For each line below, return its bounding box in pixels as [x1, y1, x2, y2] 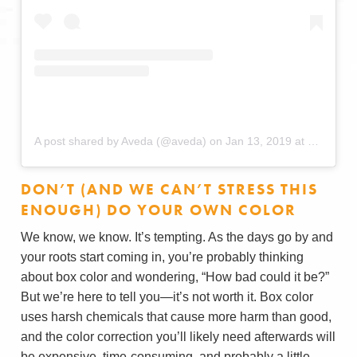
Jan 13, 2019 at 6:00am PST [226, 134, 308, 147]
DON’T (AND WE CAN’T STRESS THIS [21, 178, 318, 199]
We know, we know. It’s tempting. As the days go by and [21, 229, 333, 244]
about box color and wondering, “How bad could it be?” [21, 269, 329, 284]
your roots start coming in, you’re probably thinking [21, 249, 304, 264]
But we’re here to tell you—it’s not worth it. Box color [21, 289, 313, 304]
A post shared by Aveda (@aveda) [34, 134, 206, 147]
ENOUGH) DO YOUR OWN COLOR [21, 199, 296, 220]
